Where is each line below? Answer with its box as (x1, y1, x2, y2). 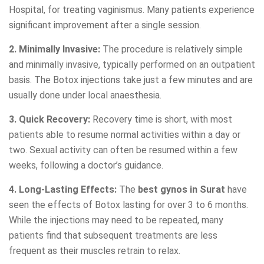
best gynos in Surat (138, 184, 225, 196)
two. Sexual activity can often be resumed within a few (9, 144, 237, 156)
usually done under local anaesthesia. (9, 90, 161, 101)
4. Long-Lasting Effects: (9, 184, 117, 196)
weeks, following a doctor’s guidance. (9, 160, 163, 171)
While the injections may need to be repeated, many (9, 214, 223, 226)
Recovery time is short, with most (90, 114, 232, 126)
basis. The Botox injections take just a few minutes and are (9, 74, 253, 86)
